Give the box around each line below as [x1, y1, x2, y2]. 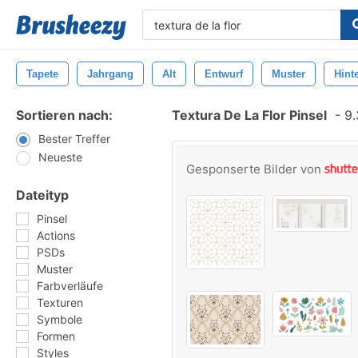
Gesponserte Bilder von [186, 161, 324, 177]
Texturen [37, 296, 83, 309]
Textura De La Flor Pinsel [172, 107, 327, 123]
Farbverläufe [37, 279, 103, 292]
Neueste [38, 150, 82, 164]
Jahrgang [87, 68, 133, 80]
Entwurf [205, 68, 243, 80]
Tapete [26, 68, 58, 80]
